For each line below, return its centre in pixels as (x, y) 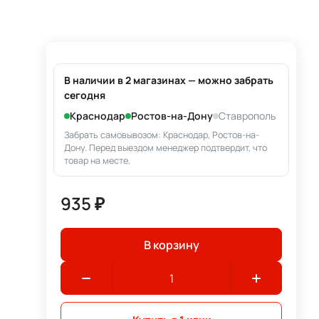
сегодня (85, 95)
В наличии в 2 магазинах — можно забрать (169, 80)
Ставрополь (247, 116)
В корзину (171, 245)
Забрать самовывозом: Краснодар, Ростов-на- (162, 135)
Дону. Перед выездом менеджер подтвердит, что (166, 148)
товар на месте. (98, 161)
